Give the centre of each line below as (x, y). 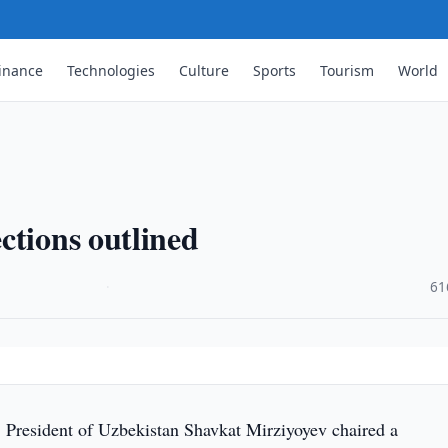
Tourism (347, 70)
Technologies (111, 70)
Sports (275, 70)
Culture (204, 70)
